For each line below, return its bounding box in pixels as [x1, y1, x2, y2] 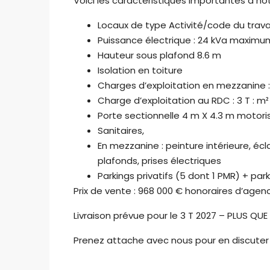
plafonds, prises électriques [98, 154, 221, 168]
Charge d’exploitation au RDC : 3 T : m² [98, 94, 269, 107]
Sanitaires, [98, 124, 144, 137]
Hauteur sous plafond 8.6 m [98, 49, 221, 62]
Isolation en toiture [98, 64, 183, 77]
